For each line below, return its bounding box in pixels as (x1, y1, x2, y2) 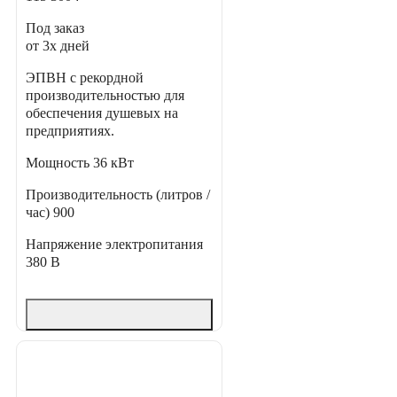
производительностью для (26, 88, 184, 104)
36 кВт (93, 155, 134, 171)
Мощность (26, 155, 93, 171)
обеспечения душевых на (26, 105, 178, 121)
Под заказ (26, 20, 84, 36)
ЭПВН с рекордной (26, 70, 144, 86)
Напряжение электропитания (26, 237, 203, 253)
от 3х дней (26, 38, 90, 54)
